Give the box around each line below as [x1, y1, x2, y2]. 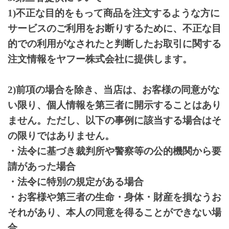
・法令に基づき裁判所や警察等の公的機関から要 [8, 145, 221, 156]
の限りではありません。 [8, 130, 114, 141]
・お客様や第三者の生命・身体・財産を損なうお [8, 191, 221, 202]
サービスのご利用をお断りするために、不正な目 [8, 22, 221, 34]
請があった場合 [8, 161, 76, 172]
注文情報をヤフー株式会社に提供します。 [8, 53, 192, 64]
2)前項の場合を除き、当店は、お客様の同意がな [8, 84, 220, 95]
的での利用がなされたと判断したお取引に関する [8, 38, 221, 49]
